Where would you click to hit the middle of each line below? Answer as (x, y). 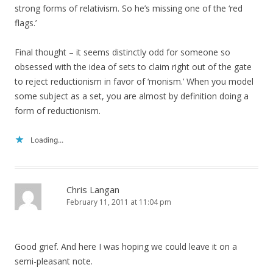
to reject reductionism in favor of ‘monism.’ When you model (134, 82)
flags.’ (26, 23)
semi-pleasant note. (54, 261)
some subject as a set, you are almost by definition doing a (132, 96)
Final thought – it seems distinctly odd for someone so (122, 52)
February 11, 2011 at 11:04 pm (119, 202)
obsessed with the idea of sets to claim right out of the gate (133, 67)
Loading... (47, 140)
